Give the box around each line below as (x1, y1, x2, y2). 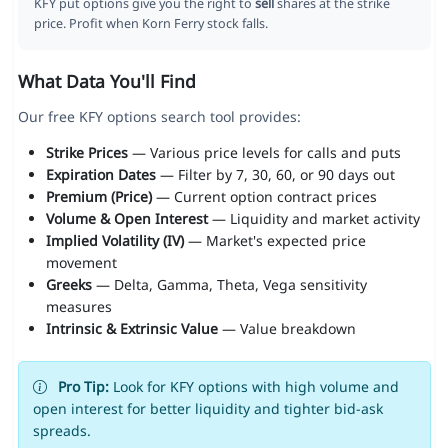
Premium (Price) (45, 187, 152, 207)
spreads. (32, 421, 91, 441)
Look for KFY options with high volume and (108, 377, 399, 397)
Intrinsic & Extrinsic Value (45, 319, 218, 339)
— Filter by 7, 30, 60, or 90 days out (155, 165, 395, 185)
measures (45, 297, 112, 317)
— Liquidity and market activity (207, 209, 420, 229)
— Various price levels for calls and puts (127, 143, 401, 163)
